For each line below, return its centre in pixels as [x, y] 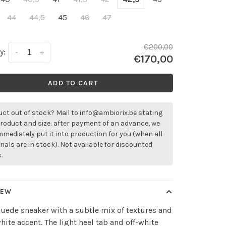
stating [150, 113]
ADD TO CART [73, 83]
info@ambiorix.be [108, 113]
